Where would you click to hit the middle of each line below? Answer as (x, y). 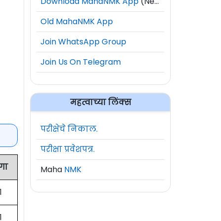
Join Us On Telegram (81, 62)
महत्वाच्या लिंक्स (100, 102)
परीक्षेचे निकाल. (69, 129)
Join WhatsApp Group (83, 41)
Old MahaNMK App (77, 21)
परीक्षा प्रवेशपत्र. (68, 149)
